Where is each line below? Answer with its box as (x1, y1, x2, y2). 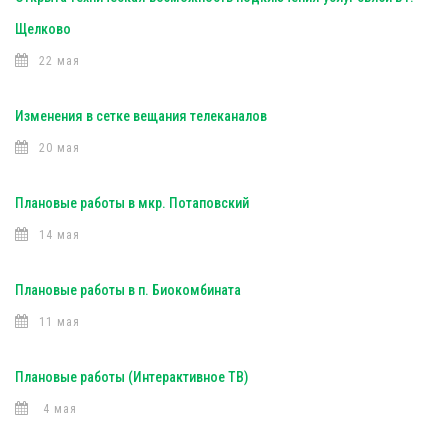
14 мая (39, 228, 80, 242)
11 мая (39, 315, 80, 329)
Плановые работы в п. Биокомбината (15, 282, 241, 298)
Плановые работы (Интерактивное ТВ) (15, 369, 248, 385)
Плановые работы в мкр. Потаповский (15, 195, 249, 211)
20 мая (39, 141, 80, 155)
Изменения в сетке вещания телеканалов (15, 108, 267, 124)
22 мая (39, 54, 80, 68)
